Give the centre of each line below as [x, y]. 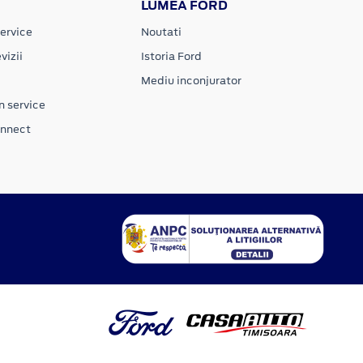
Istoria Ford [172, 56]
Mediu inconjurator [192, 80]
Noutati [162, 32]
